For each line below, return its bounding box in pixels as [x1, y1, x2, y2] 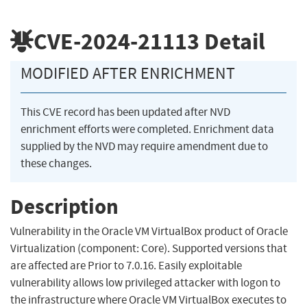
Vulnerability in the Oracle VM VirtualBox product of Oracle [10, 224, 288, 239]
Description [10, 192, 119, 221]
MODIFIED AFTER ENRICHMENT [21, 63, 235, 84]
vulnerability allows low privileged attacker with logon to [10, 275, 280, 291]
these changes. [21, 156, 92, 171]
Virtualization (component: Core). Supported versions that [10, 241, 287, 256]
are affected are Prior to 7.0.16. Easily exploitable [10, 258, 242, 273]
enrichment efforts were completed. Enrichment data [21, 122, 274, 137]
